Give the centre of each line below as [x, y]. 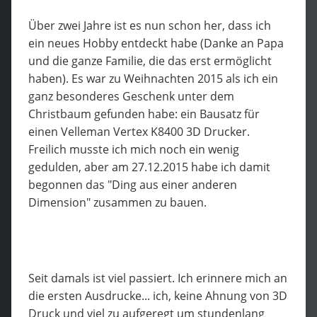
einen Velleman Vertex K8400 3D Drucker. [139, 131]
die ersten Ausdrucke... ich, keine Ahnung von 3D [158, 295]
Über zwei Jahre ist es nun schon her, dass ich [150, 25]
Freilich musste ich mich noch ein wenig [134, 149]
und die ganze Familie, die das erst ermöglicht [150, 60]
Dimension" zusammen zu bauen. [117, 202]
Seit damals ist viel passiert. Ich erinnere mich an [158, 278]
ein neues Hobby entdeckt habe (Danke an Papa [156, 43]
